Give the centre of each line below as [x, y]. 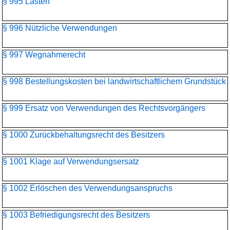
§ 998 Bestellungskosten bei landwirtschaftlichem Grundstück [114, 81]
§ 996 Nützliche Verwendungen [60, 28]
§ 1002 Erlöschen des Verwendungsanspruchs [88, 188]
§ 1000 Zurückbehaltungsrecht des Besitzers [84, 135]
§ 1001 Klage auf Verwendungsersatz [71, 161]
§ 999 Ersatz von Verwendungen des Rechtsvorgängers [104, 108]
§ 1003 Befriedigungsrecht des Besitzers [76, 215]
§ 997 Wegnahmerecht [44, 55]
